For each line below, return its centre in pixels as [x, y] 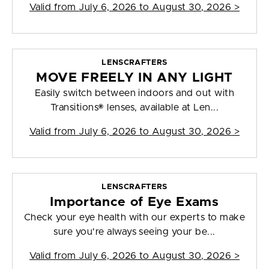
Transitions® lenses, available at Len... [134, 108]
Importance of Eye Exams [134, 202]
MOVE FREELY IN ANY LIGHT [134, 78]
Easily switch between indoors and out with [134, 93]
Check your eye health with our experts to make [134, 218]
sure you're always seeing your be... [134, 232]
